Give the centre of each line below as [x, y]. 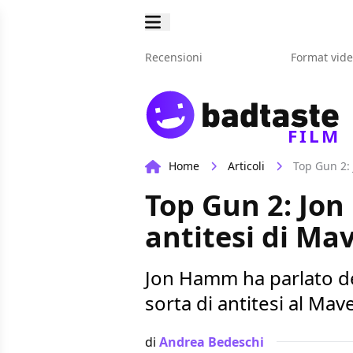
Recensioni [174, 57]
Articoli [246, 166]
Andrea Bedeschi [212, 342]
